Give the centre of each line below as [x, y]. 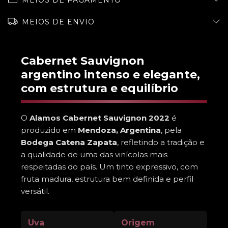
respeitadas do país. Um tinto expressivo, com [109, 167]
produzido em [49, 130]
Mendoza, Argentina [119, 130]
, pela [171, 130]
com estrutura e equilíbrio [99, 88]
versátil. [35, 191]
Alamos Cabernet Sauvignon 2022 [99, 118]
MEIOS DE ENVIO [58, 22]
